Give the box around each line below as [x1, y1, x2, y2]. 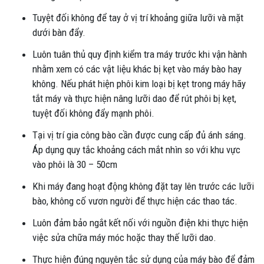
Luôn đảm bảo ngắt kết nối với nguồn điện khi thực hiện [32, 217, 248, 229]
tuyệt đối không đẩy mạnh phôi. [32, 107, 154, 120]
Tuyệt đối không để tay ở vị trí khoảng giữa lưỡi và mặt [32, 12, 243, 24]
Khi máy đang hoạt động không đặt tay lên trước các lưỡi [32, 180, 254, 193]
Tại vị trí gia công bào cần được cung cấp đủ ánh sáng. [32, 129, 246, 141]
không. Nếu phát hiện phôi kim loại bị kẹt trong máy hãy [32, 78, 246, 90]
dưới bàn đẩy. [32, 27, 85, 39]
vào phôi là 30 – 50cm [32, 159, 117, 171]
